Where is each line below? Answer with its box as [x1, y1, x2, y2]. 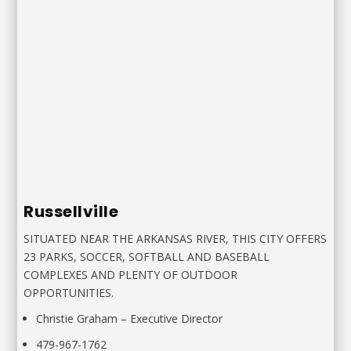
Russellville [24, 201, 119, 223]
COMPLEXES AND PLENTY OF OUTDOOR [24, 267, 238, 283]
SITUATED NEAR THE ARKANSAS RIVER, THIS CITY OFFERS [24, 231, 327, 247]
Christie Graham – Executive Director [36, 311, 223, 327]
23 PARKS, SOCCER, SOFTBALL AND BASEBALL [24, 249, 270, 265]
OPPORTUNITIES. [24, 285, 114, 301]
